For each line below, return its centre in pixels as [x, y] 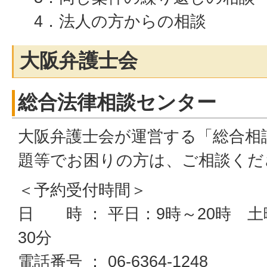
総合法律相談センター [117, 102]
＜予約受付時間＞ [82, 190]
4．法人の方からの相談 [112, 21]
